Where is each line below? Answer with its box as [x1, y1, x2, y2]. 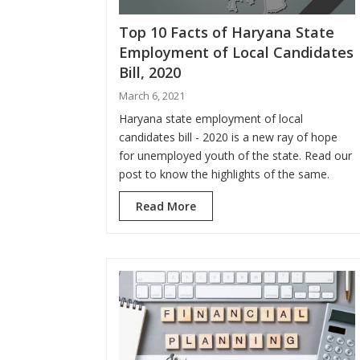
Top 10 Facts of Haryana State [119, 22, 334, 43]
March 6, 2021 [119, 88, 185, 104]
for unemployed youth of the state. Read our [119, 148, 352, 164]
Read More [136, 198, 196, 215]
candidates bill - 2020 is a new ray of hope [119, 129, 337, 145]
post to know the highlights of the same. [119, 166, 329, 182]
